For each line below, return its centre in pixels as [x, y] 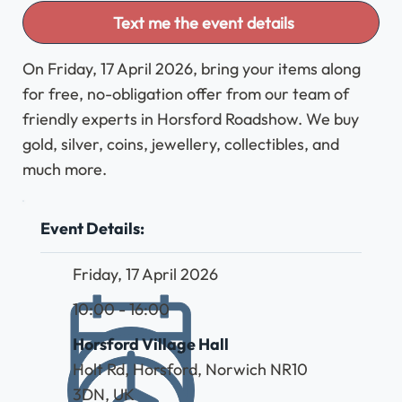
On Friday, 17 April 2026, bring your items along [192, 69]
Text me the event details [203, 22]
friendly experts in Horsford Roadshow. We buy [191, 119]
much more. [65, 169]
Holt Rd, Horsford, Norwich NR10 [190, 370]
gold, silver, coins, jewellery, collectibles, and [181, 144]
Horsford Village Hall [150, 345]
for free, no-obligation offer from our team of [186, 94]
